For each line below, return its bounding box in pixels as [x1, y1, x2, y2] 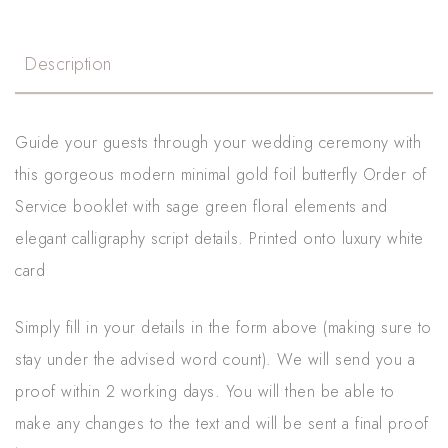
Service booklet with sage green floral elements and [15, 195, 388, 219]
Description [25, 51, 112, 78]
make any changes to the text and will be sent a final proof [15, 412, 429, 436]
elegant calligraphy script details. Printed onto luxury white [15, 227, 424, 251]
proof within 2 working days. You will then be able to [15, 380, 395, 404]
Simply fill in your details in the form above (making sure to [15, 316, 432, 340]
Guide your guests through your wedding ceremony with [15, 131, 421, 155]
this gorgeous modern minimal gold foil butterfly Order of [15, 163, 427, 187]
